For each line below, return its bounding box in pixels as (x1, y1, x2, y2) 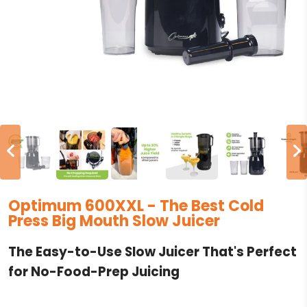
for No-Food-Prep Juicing (8, 262, 180, 281)
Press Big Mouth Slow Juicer (8, 210, 220, 232)
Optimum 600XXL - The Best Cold (8, 195, 264, 217)
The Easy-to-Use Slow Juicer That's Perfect (8, 242, 297, 261)
